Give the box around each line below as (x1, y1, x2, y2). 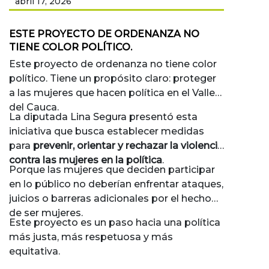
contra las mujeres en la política (9, 154, 162, 166)
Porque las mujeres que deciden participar (9, 164, 215, 176)
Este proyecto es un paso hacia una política (9, 217, 220, 229)
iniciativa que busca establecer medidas (9, 125, 204, 138)
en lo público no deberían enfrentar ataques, (9, 178, 223, 190)
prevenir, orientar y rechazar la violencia (33, 140, 223, 152)
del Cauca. (9, 101, 59, 113)
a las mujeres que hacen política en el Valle (9, 87, 215, 99)
